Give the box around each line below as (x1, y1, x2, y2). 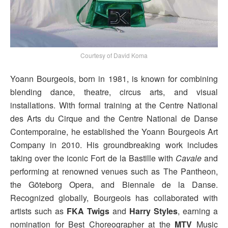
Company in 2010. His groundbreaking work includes (10, 139, 218, 151)
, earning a (178, 205, 218, 217)
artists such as (10, 205, 67, 217)
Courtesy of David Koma (80, 51, 148, 60)
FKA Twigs (67, 205, 109, 217)
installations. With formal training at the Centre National (10, 99, 218, 111)
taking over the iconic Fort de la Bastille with (10, 152, 176, 164)
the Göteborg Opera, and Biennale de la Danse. (10, 179, 218, 190)
